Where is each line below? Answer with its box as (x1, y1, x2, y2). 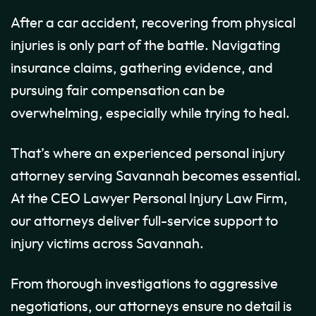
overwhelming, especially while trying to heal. (11, 107, 290, 121)
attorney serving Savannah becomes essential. (11, 169, 301, 184)
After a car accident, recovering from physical (11, 16, 296, 31)
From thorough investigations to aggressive (11, 277, 278, 292)
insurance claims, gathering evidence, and (11, 61, 273, 76)
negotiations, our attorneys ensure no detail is (11, 300, 292, 315)
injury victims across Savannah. (11, 237, 204, 252)
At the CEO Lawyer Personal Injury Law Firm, (11, 192, 288, 207)
